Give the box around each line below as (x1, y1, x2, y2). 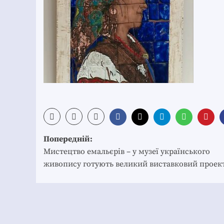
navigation (43, 145, 115, 164)
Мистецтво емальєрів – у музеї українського (43, 146, 210, 156)
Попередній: (43, 134, 92, 144)
